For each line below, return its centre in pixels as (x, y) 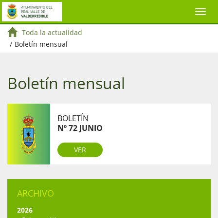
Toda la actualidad (52, 32)
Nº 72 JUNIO (80, 128)
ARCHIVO (36, 193)
